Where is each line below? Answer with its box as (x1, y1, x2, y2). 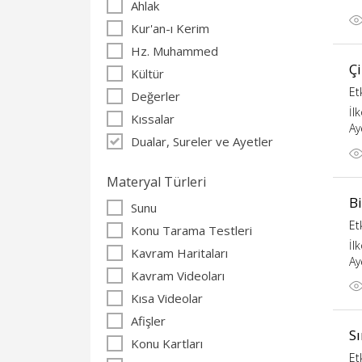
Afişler (131, 313, 166, 329)
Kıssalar (131, 111, 175, 127)
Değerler (131, 88, 180, 104)
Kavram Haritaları (131, 245, 228, 261)
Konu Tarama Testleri (131, 222, 252, 238)
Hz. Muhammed (131, 43, 218, 59)
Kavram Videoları (131, 267, 225, 284)
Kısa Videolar (131, 290, 203, 306)
